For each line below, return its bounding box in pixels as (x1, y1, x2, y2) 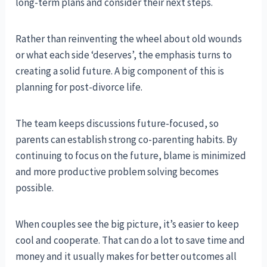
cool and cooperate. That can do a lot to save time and (15, 233, 246, 247)
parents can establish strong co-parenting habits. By (15, 132, 238, 146)
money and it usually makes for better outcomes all (15, 249, 237, 263)
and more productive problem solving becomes (15, 164, 219, 178)
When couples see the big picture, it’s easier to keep (15, 217, 240, 231)
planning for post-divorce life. (15, 80, 143, 94)
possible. (15, 181, 54, 194)
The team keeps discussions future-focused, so (15, 116, 219, 130)
